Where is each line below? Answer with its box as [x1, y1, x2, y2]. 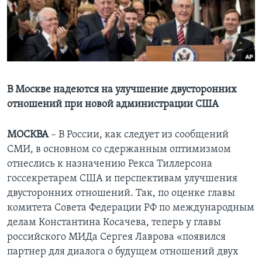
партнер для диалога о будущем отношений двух [7, 246, 239, 258]
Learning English [11, 15, 80, 26]
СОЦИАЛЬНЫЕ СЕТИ [11, 47, 80, 56]
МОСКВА [7, 129, 49, 141]
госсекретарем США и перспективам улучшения [7, 173, 237, 185]
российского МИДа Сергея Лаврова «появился [7, 232, 226, 243]
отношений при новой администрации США [7, 99, 219, 111]
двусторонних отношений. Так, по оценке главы [7, 188, 235, 199]
